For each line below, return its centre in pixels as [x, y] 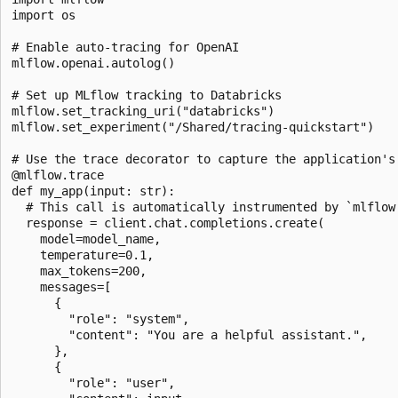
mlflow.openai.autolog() [93, 63]
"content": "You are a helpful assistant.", [189, 334]
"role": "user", [93, 382]
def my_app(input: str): [93, 191]
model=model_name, [86, 239]
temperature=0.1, [83, 255]
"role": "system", [100, 318]
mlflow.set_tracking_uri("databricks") [143, 111]
